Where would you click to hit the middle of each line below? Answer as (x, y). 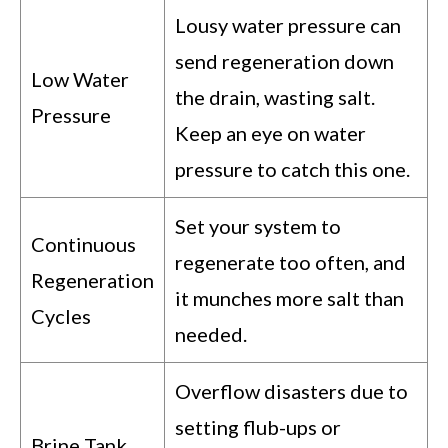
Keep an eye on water (270, 133)
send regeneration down (284, 61)
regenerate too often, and (290, 262)
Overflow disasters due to (291, 391)
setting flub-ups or (258, 427)
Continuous (83, 244)
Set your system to (258, 226)
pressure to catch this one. (292, 169)
